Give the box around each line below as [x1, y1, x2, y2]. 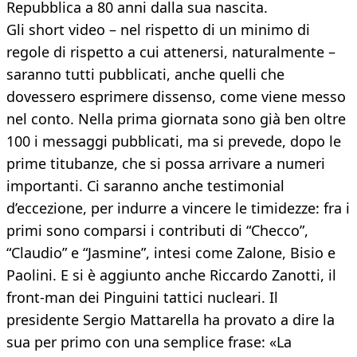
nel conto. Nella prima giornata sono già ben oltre [6, 109, 346, 129]
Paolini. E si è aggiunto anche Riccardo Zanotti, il [6, 265, 336, 285]
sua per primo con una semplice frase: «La [6, 332, 292, 352]
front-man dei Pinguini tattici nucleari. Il [6, 288, 278, 308]
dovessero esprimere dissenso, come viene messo [6, 87, 346, 107]
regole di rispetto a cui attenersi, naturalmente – [6, 42, 335, 62]
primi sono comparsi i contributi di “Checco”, [6, 221, 308, 241]
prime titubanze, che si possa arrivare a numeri [6, 154, 325, 174]
